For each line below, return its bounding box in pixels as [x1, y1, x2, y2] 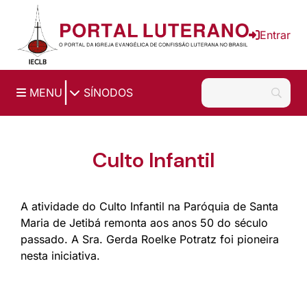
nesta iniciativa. [21, 248, 100, 262]
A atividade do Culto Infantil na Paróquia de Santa [21, 199, 278, 213]
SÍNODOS [80, 86, 133, 100]
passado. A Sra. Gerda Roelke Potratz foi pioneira [21, 232, 279, 246]
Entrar [260, 27, 291, 42]
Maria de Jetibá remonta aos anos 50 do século [21, 215, 268, 230]
